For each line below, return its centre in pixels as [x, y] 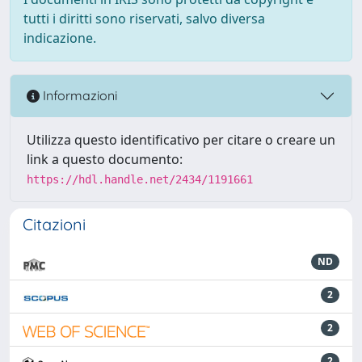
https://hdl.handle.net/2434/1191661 [140, 179]
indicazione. [60, 38]
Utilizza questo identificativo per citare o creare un [181, 139]
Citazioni [54, 224]
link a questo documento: [105, 159]
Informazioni [78, 96]
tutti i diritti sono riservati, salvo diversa [144, 18]
